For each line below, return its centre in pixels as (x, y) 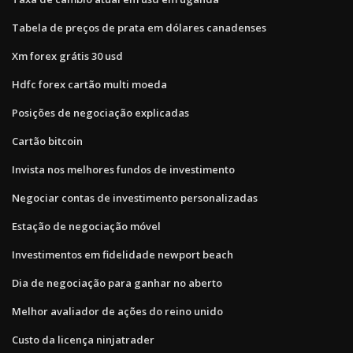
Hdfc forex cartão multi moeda (89, 84)
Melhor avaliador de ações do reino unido (117, 311)
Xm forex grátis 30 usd (67, 56)
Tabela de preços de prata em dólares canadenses (139, 27)
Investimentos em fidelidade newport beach (123, 254)
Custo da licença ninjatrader (83, 339)
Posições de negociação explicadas (100, 112)
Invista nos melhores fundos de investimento (123, 169)
